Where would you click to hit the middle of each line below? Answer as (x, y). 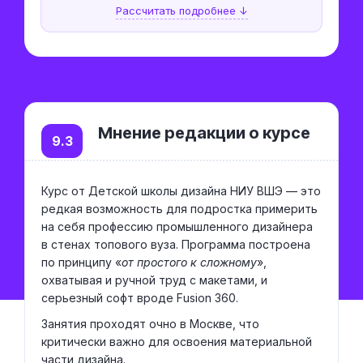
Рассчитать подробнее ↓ (181, 11)
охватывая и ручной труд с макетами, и (154, 280)
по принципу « (81, 262)
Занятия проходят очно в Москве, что (150, 324)
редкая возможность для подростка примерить (179, 209)
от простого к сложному (189, 262)
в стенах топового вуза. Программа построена (176, 244)
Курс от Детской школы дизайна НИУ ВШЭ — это (181, 191)
